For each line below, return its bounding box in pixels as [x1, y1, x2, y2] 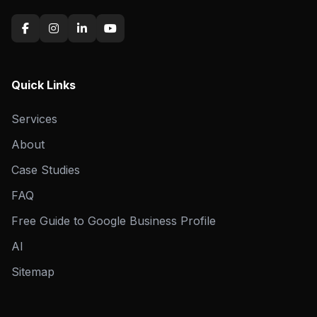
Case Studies [11, 163, 80, 177]
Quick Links [11, 78, 76, 92]
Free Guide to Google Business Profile [11, 214, 216, 228]
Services [11, 112, 57, 126]
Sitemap [11, 265, 54, 279]
